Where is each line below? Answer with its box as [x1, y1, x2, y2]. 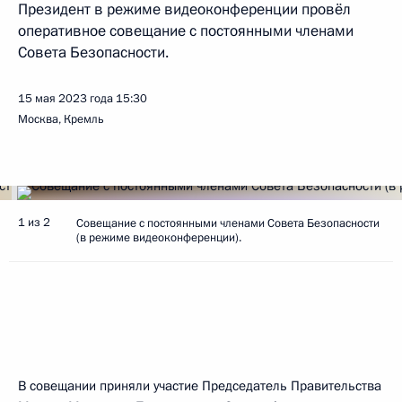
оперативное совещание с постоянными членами [18, 21, 354, 41]
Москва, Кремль [18, 111, 104, 127]
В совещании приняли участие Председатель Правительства [18, 377, 381, 395]
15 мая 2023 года [18, 91, 113, 107]
